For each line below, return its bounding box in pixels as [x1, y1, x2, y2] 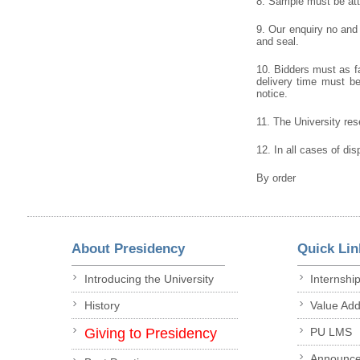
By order [256, 171, 296, 184]
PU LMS [310, 325, 353, 339]
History [84, 299, 120, 313]
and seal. [256, 35, 299, 47]
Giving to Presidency [84, 325, 217, 342]
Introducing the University [84, 272, 214, 286]
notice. [256, 87, 288, 100]
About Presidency [71, 240, 185, 256]
